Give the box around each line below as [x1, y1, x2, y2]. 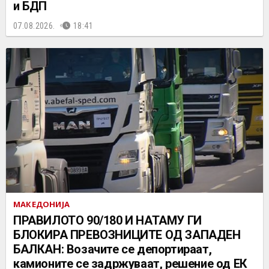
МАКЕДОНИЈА [13, 199, 70, 210]
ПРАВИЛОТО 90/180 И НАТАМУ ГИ [13, 213, 202, 228]
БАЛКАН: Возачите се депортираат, [13, 242, 212, 256]
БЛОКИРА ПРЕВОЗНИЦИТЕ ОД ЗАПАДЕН [13, 228, 241, 242]
